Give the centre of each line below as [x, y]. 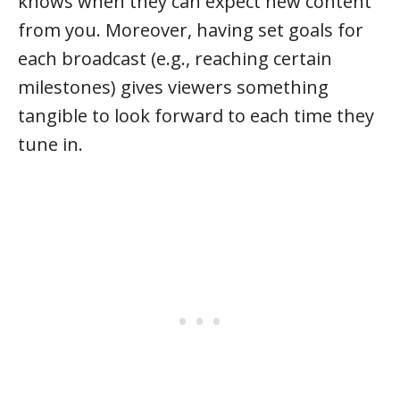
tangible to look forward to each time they [196, 116]
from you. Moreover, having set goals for [191, 30]
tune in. [50, 144]
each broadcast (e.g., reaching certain [175, 58]
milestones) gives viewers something [173, 87]
